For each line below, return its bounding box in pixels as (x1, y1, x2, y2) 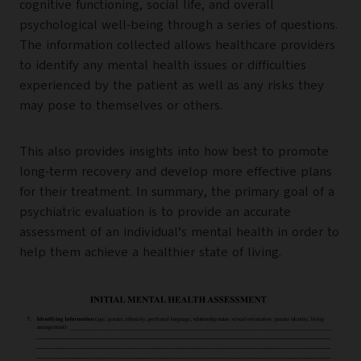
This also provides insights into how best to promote (19, 143, 329, 161)
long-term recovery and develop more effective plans (19, 163, 332, 181)
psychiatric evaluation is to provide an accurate (19, 203, 291, 222)
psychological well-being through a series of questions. (19, 16, 338, 35)
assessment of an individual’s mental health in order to (19, 223, 339, 242)
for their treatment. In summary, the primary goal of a (19, 183, 334, 201)
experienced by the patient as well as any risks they (19, 77, 324, 95)
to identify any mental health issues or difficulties (19, 56, 306, 75)
